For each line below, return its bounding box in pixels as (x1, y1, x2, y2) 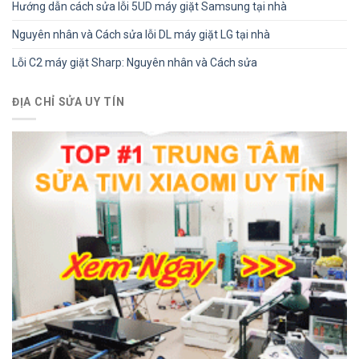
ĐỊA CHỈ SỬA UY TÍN (12, 95, 125, 108)
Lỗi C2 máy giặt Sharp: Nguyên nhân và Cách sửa (12, 55, 257, 69)
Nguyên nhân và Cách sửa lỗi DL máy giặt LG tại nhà (12, 27, 270, 41)
